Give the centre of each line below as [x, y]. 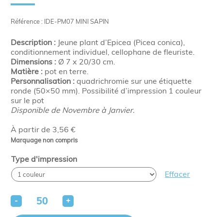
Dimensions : [34, 62]
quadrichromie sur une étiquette [134, 81]
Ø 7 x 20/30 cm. [86, 62]
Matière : [27, 71]
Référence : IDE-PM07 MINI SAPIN [60, 21]
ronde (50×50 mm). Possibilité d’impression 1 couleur [106, 91]
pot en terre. [66, 71]
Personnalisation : [44, 81]
